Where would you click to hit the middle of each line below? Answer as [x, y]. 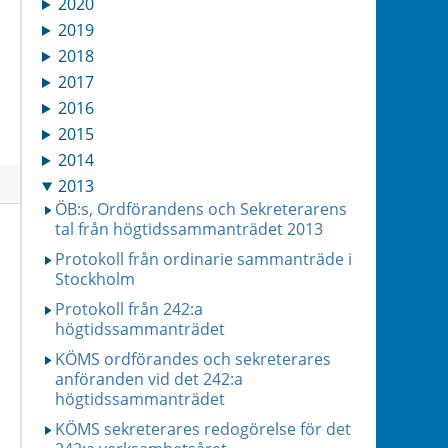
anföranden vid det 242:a [149, 379]
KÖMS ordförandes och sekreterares [193, 359]
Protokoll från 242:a [129, 309]
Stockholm [95, 279]
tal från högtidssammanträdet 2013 [189, 229]
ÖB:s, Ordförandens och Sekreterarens [201, 209]
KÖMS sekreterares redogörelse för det [203, 429]
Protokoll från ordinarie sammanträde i [203, 259]
